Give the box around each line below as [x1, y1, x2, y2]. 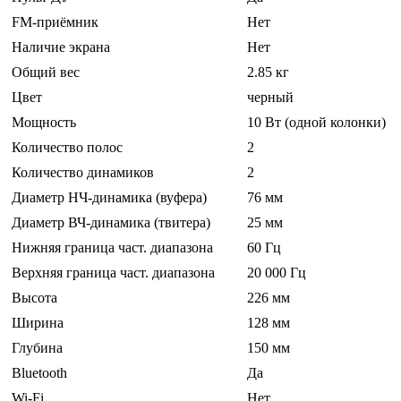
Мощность [12, 115, 76, 131]
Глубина [12, 340, 63, 356]
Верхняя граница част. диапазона [12, 265, 215, 281]
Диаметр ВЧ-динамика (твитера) [12, 215, 210, 231]
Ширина [12, 315, 64, 331]
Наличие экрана [12, 39, 110, 55]
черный [247, 90, 294, 106]
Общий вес [12, 64, 80, 81]
